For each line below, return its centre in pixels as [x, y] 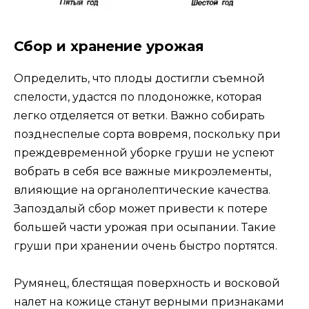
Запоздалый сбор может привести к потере [141, 209]
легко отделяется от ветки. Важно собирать [139, 116]
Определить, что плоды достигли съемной [139, 79]
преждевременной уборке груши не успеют [144, 153]
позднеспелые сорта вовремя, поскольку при [147, 134]
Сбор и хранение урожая [109, 47]
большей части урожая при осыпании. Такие [145, 228]
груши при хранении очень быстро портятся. [146, 246]
